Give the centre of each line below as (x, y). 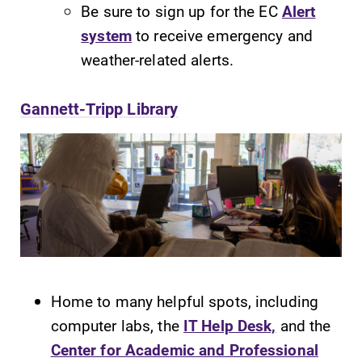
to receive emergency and (222, 35)
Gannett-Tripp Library (99, 109)
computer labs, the (117, 325)
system (106, 35)
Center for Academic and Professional (184, 349)
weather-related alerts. (158, 59)
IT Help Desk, (229, 325)
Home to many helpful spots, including (185, 301)
